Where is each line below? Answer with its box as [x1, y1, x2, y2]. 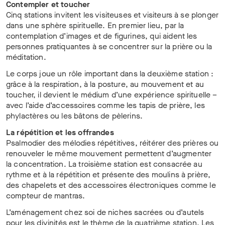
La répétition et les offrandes [6, 127, 114, 138]
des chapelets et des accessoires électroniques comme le [6, 179, 216, 190]
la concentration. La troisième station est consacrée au [6, 158, 202, 169]
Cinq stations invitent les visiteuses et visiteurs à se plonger [6, 9, 219, 20]
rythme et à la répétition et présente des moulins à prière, [6, 169, 211, 180]
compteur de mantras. [6, 190, 85, 201]
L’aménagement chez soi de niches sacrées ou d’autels [6, 206, 204, 217]
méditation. [6, 51, 46, 62]
